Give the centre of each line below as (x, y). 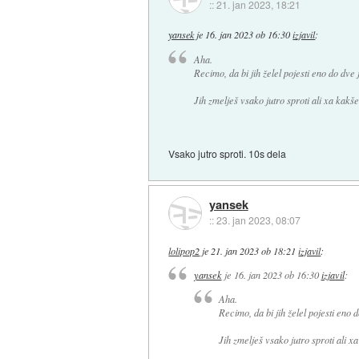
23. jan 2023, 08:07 (258, 220)
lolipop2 (184, 251)
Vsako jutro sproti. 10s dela (228, 153)
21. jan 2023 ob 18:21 (254, 251)
